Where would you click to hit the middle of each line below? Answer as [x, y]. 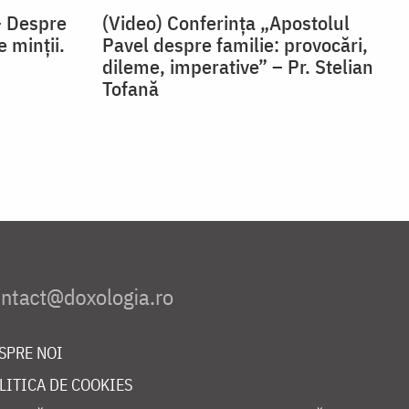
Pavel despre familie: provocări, [235, 45]
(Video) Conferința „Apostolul [226, 23]
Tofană [131, 89]
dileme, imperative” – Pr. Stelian [238, 67]
